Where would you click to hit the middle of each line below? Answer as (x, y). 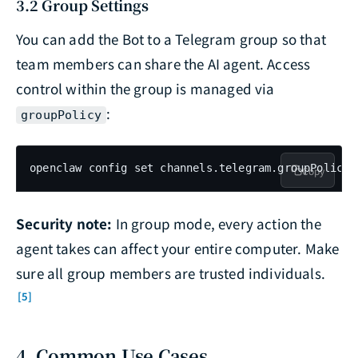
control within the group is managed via (145, 89)
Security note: (64, 224)
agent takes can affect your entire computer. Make (178, 249)
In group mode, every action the (217, 224)
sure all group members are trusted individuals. (171, 273)
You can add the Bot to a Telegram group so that (171, 39)
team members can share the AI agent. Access (163, 64)
